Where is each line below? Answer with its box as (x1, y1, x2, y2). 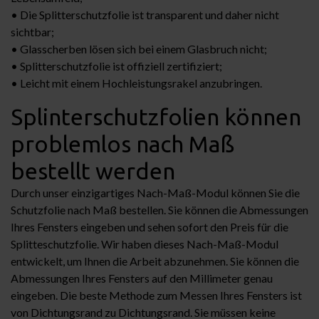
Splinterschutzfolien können (11, 103, 301, 130)
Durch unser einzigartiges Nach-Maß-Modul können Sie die (11, 185, 300, 199)
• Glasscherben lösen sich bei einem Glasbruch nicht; (11, 41, 267, 56)
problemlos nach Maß (11, 130, 234, 157)
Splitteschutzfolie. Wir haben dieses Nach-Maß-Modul (11, 236, 278, 251)
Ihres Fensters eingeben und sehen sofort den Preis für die (11, 219, 288, 234)
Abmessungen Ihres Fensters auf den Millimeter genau (11, 271, 273, 285)
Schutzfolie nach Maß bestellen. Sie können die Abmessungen (11, 202, 308, 216)
